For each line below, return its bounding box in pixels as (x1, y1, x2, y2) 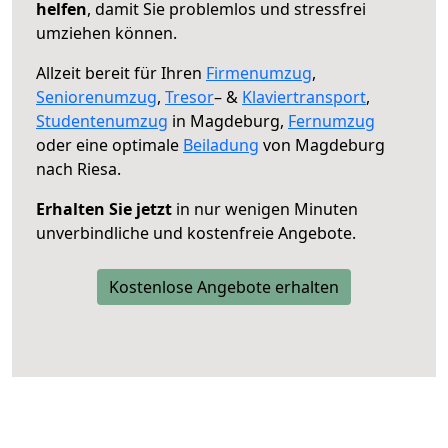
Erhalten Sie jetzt (36, 197, 172, 220)
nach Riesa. (36, 157, 121, 180)
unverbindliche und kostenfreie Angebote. (36, 221, 356, 244)
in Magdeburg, (168, 109, 288, 132)
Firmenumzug (206, 61, 312, 84)
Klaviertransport (242, 85, 366, 108)
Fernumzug (288, 109, 375, 132)
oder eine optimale (36, 133, 183, 156)
